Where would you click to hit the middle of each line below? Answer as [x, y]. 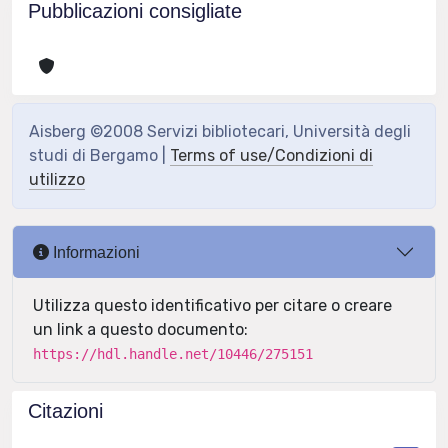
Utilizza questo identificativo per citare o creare [212, 305]
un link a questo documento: [140, 329]
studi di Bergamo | [99, 155]
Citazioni [65, 411]
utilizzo [57, 179]
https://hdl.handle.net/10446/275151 [173, 354]
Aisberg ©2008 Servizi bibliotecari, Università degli [220, 131]
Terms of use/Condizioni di [271, 155]
